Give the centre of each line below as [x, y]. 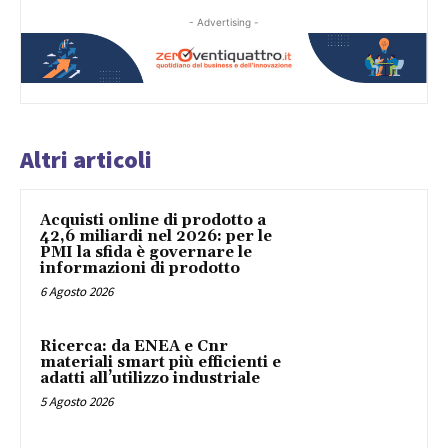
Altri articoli [86, 160]
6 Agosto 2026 [76, 292]
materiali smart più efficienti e [160, 362]
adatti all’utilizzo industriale [150, 378]
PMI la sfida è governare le [146, 253]
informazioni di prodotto [140, 269]
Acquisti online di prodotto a [153, 221]
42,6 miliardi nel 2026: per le [156, 237]
